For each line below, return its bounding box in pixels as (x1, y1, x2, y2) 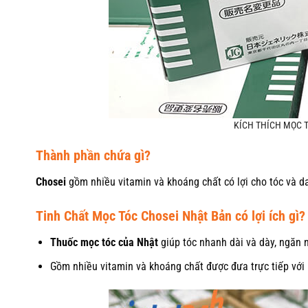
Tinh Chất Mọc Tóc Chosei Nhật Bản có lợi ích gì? (36, 208, 305, 225)
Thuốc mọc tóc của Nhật (49, 236, 158, 250)
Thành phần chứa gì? (36, 147, 151, 164)
